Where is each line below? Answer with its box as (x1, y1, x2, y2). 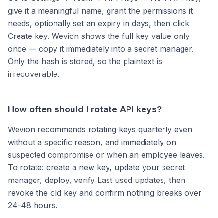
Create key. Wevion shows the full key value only (8, 31, 190, 41)
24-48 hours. (8, 200, 57, 210)
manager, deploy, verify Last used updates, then (8, 175, 185, 185)
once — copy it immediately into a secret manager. (8, 44, 194, 54)
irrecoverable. (8, 69, 59, 79)
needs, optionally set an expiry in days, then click (8, 18, 189, 28)
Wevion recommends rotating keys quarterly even (8, 125, 192, 134)
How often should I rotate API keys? (8, 104, 162, 114)
